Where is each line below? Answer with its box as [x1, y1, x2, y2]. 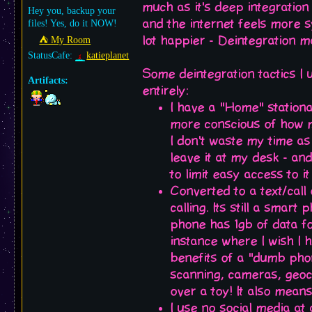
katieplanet [86, 50, 130, 61]
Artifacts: [28, 75, 68, 86]
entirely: [143, 84, 189, 98]
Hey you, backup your [28, 6, 116, 16]
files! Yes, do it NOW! [28, 18, 117, 29]
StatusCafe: [28, 50, 75, 61]
